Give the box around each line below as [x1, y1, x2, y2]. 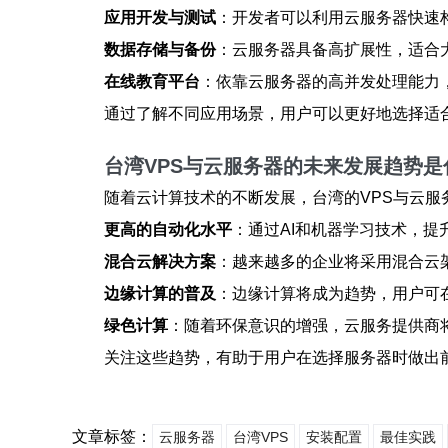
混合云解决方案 [104, 253, 216, 270]
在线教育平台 [104, 73, 200, 90]
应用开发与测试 [104, 9, 216, 26]
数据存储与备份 [104, 41, 216, 58]
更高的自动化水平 [104, 221, 232, 238]
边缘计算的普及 [104, 285, 216, 302]
